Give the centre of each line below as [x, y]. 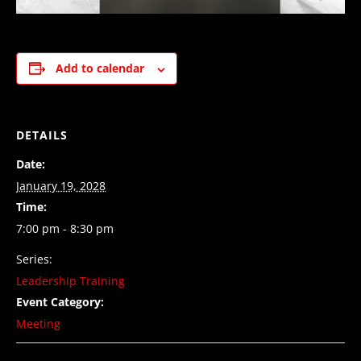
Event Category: [60, 302]
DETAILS [42, 135]
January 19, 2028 [61, 186]
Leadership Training [71, 281]
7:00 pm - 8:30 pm [65, 229]
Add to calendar [100, 68]
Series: [34, 259]
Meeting [38, 324]
